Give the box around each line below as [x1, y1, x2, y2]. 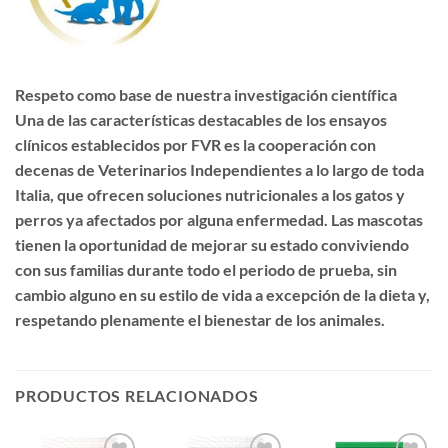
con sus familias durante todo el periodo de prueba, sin [15, 260, 397, 280]
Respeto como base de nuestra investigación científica [15, 85, 400, 105]
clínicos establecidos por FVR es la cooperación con [15, 135, 376, 155]
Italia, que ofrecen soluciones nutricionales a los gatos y [15, 185, 405, 205]
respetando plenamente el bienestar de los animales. [15, 310, 385, 330]
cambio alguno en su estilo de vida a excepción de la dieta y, [15, 285, 430, 305]
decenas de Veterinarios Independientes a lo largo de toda [15, 160, 424, 180]
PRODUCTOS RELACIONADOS [15, 386, 259, 406]
